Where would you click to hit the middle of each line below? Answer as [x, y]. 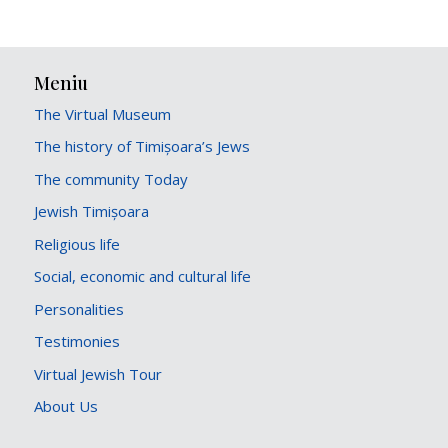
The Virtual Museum [103, 113]
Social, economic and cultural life [143, 276]
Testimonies [77, 341]
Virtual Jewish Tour [98, 373]
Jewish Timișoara [92, 211]
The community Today [111, 178]
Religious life [77, 243]
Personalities [79, 308]
